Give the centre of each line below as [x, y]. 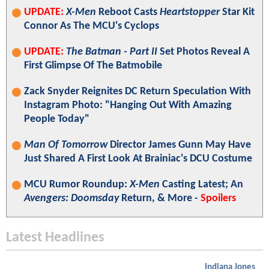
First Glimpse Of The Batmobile [93, 66]
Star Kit [237, 13]
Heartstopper [190, 13]
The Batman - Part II [112, 52]
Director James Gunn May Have [179, 145]
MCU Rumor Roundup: [77, 185]
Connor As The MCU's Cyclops [92, 26]
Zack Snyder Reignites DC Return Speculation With [138, 92]
